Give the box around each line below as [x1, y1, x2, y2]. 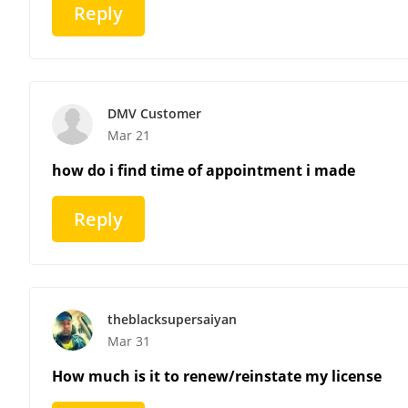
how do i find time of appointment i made [52, 159, 355, 180]
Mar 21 [107, 126, 150, 144]
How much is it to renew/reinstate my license [52, 365, 382, 386]
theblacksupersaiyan [107, 310, 237, 328]
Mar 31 [107, 331, 150, 350]
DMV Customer [107, 104, 201, 122]
